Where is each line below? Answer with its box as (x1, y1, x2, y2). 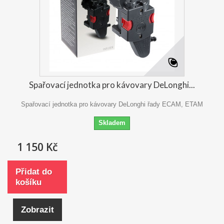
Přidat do (15, 167, 52, 177)
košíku (15, 177, 41, 187)
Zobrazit (20, 205, 54, 215)
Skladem (98, 119, 125, 127)
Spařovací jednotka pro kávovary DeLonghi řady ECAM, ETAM (21, 100, 203, 108)
